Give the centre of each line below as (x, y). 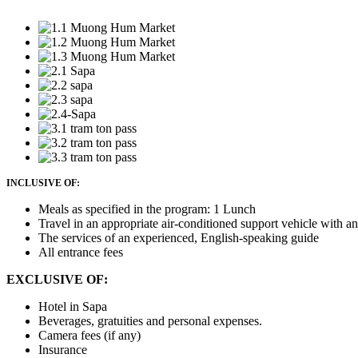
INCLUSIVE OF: (43, 183)
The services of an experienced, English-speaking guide (179, 237)
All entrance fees (82, 252)
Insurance (63, 349)
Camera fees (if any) (89, 335)
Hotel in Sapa (73, 306)
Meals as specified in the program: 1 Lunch (147, 209)
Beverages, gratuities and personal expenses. (150, 320)
